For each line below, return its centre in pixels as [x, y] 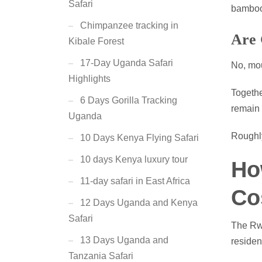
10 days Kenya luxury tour [134, 159]
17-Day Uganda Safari [127, 63]
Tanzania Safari [101, 256]
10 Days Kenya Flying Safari [139, 138]
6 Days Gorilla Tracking [129, 100]
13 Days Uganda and [124, 240]
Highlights [89, 79]
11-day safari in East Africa [135, 181]
